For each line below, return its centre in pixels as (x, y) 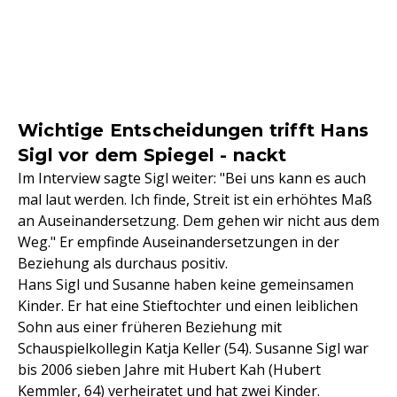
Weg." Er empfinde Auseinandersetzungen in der (179, 242)
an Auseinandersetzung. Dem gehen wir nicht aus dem (198, 221)
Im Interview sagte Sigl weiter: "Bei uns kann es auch (192, 178)
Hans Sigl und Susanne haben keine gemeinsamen (186, 284)
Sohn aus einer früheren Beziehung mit (150, 327)
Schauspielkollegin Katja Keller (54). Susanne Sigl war (193, 348)
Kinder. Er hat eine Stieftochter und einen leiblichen (188, 306)
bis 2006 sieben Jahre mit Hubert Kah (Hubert (169, 370)
